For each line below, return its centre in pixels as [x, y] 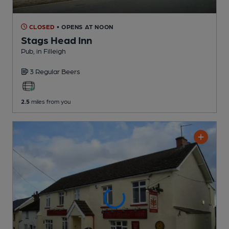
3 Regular [45, 71]
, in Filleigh [50, 50]
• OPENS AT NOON [85, 26]
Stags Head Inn [56, 40]
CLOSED [41, 26]
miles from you [50, 101]
